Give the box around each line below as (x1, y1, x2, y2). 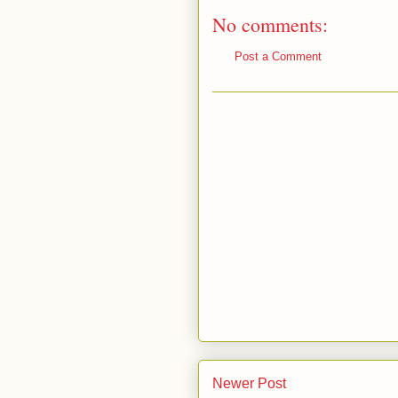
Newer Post (212, 375, 286, 391)
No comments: (212, 12, 328, 37)
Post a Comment (235, 50, 322, 63)
